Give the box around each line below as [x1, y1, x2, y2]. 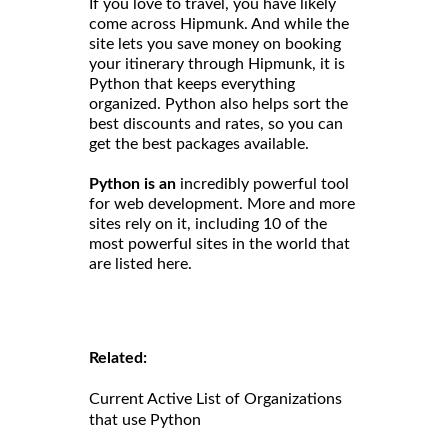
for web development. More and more [89, 196, 355, 213]
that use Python [89, 412, 205, 429]
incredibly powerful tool [176, 176, 349, 193]
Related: [89, 350, 147, 367]
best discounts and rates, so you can [89, 116, 343, 133]
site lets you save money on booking [89, 36, 341, 53]
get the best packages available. [89, 136, 309, 153]
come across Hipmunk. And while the [89, 16, 349, 33]
